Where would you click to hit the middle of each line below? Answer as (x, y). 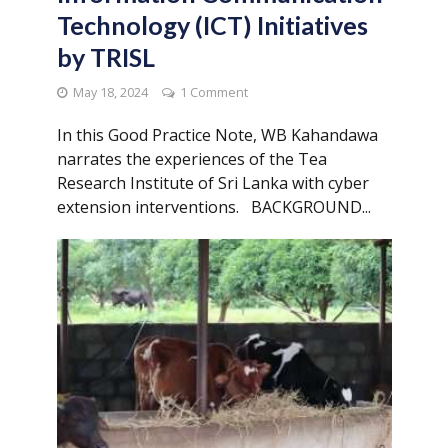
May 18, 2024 (110, 93)
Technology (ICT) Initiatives (212, 25)
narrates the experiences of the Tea (191, 159)
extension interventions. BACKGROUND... (213, 207)
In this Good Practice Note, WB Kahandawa (217, 135)
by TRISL (105, 57)
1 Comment (213, 93)
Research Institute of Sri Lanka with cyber (212, 183)
